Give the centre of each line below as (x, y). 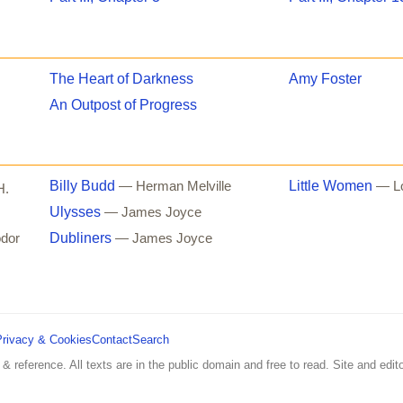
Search (151, 339)
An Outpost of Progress (124, 104)
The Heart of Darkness (122, 78)
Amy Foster (325, 78)
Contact (112, 339)
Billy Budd (83, 185)
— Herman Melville (175, 186)
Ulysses (76, 211)
